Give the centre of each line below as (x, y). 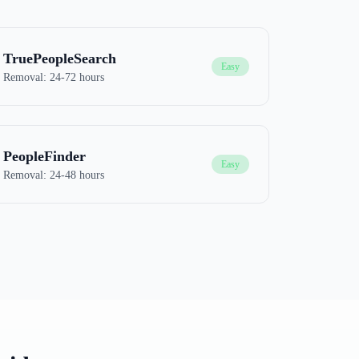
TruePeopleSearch (59, 58)
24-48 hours (77, 175)
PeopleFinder (44, 156)
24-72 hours (77, 77)
